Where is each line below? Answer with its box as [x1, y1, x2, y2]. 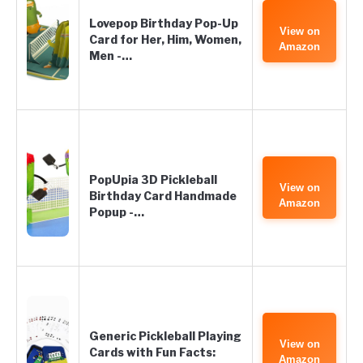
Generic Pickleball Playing [89, 329, 241, 343]
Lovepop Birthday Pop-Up [89, 16, 238, 30]
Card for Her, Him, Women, [89, 32, 241, 46]
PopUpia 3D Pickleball [89, 173, 217, 186]
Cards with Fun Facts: [89, 345, 216, 359]
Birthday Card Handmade [89, 189, 237, 203]
